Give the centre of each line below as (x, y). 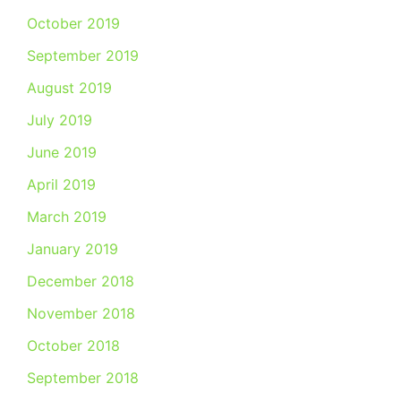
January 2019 (73, 249)
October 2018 (73, 346)
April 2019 (61, 184)
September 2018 (83, 378)
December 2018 (81, 281)
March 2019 (67, 217)
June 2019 (62, 152)
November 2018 (81, 313)
